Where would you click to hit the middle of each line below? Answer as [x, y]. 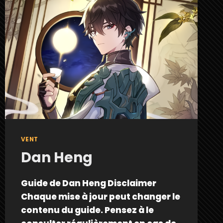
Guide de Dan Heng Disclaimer [88, 183]
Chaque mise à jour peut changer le [100, 196]
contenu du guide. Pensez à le [87, 210]
